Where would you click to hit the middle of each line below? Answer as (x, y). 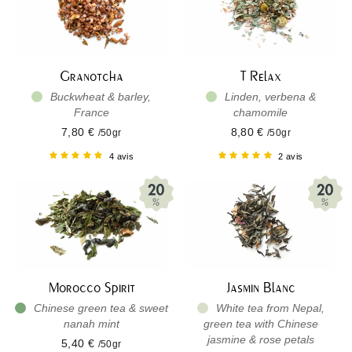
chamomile (261, 112)
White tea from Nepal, (268, 308)
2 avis (291, 156)
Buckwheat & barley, (99, 97)
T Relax (261, 76)
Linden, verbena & (268, 97)
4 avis (121, 156)
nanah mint (91, 324)
